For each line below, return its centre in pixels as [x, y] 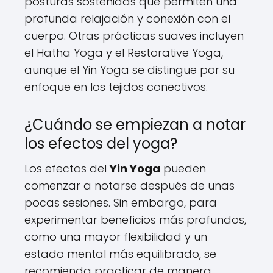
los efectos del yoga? [101, 144]
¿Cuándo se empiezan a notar [135, 125]
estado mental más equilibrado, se [120, 254]
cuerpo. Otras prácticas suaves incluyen [134, 36]
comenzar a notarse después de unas [129, 186]
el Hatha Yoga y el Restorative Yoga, [124, 53]
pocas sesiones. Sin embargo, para [121, 203]
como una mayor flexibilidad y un [116, 237]
